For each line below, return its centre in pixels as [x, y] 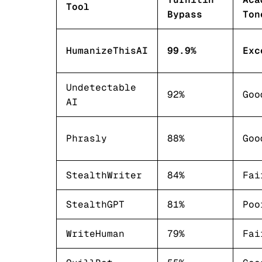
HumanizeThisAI [107, 51]
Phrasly [87, 138]
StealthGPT [95, 204]
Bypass [185, 14]
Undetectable [101, 87]
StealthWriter [104, 175]
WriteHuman [95, 234]
